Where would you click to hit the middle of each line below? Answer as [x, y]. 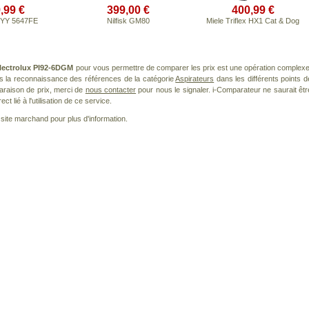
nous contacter [111, 90]
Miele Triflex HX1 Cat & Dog [253, 21]
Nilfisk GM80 [128, 21]
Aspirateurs [195, 79]
